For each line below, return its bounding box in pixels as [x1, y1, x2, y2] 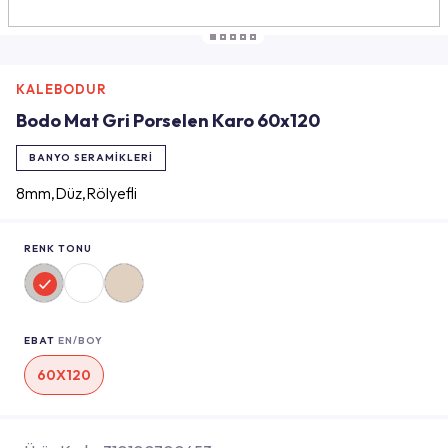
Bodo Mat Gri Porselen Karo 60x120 [16, 109, 320, 132]
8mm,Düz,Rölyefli [16, 183, 137, 203]
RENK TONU [24, 242, 92, 255]
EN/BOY [58, 334, 103, 347]
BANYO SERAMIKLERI [29, 151, 153, 164]
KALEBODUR [16, 81, 107, 97]
